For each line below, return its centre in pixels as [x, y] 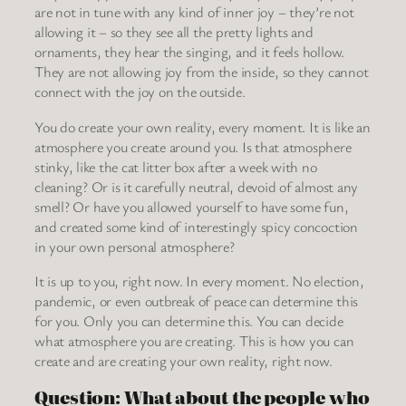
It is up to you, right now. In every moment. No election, [199, 280]
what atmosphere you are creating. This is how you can [194, 340]
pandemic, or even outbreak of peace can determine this [197, 300]
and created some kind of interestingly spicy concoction [196, 226]
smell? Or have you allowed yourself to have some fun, [192, 206]
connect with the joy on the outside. [140, 92]
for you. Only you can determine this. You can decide [189, 320]
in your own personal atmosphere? [135, 246]
